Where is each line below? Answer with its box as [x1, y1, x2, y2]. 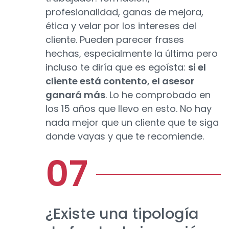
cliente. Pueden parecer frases [45, 33, 184, 47]
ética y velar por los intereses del [45, 19, 196, 33]
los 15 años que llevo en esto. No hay [45, 102, 212, 116]
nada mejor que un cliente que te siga [45, 116, 219, 129]
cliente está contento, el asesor [45, 75, 194, 88]
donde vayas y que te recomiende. [45, 130, 204, 143]
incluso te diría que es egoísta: [45, 61, 188, 74]
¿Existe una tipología [45, 203, 199, 224]
